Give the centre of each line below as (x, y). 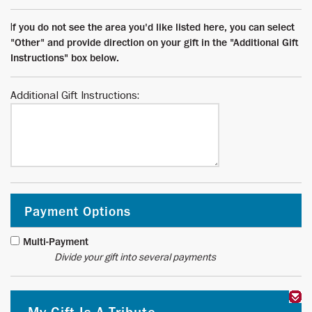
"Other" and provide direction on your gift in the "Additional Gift (154, 42)
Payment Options (78, 211)
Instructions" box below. (65, 58)
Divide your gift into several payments (113, 257)
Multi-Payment (56, 242)
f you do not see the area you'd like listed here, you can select (154, 27)
